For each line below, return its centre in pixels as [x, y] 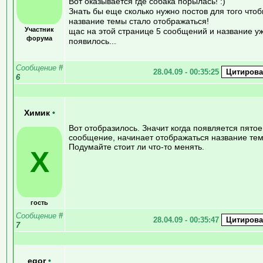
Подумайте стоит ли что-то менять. [136, 146]
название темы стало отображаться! [139, 21]
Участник [39, 29]
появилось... [92, 41]
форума [39, 38]
